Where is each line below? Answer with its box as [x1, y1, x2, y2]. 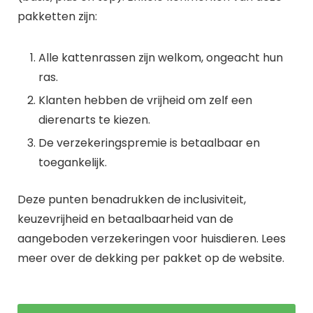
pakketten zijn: [17, 8, 97, 24]
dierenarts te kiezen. [38, 112, 150, 128]
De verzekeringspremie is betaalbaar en [38, 135, 260, 151]
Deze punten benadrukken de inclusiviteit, [17, 191, 246, 208]
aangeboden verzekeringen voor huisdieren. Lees [17, 231, 286, 247]
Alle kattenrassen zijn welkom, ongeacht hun [38, 50, 283, 66]
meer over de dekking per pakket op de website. [17, 250, 284, 266]
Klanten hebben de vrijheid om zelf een [38, 92, 252, 108]
